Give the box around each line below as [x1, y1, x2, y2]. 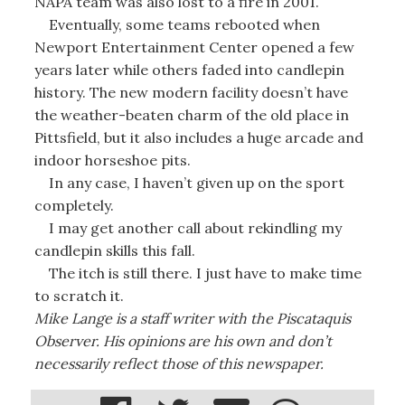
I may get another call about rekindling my [33, 218, 342, 237]
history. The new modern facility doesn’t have [33, 82, 348, 101]
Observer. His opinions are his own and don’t [33, 331, 332, 350]
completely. [33, 195, 114, 214]
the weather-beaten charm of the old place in [33, 105, 349, 124]
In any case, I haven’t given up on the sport [33, 173, 344, 192]
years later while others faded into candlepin [33, 60, 344, 79]
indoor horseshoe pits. [33, 150, 191, 169]
